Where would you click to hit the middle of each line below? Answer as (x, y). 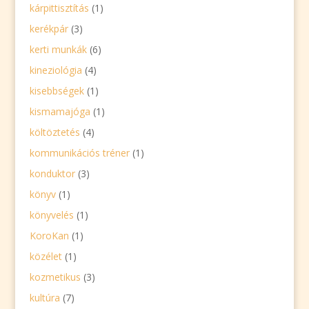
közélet (46, 256)
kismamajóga (60, 111)
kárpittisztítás (59, 8)
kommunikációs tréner (79, 153)
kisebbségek (57, 91)
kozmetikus (55, 277)
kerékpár (49, 29)
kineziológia (56, 70)
